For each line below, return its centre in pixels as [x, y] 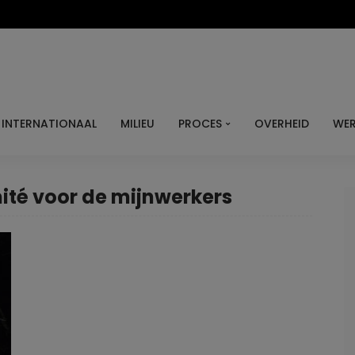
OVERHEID [282, 124]
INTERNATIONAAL [49, 124]
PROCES [200, 124]
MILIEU [137, 124]
